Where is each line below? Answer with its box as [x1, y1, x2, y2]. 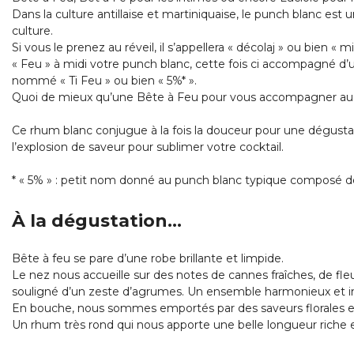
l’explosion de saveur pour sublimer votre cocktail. [12, 140, 284, 155]
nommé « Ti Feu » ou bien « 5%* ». [12, 73, 198, 88]
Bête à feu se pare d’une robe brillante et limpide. [12, 251, 284, 266]
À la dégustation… [12, 210, 183, 232]
